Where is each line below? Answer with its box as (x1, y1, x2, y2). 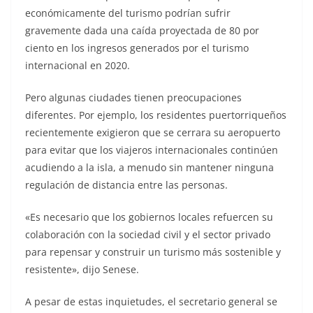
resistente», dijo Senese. (25, 262, 139, 276)
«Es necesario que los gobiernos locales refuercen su (25, 210, 273, 224)
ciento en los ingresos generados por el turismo (25, 41, 249, 54)
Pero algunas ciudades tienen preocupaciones (25, 90, 242, 104)
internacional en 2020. (25, 58, 130, 72)
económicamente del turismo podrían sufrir (25, 6, 231, 20)
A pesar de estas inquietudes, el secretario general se (25, 294, 277, 308)
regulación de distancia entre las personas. (25, 177, 228, 191)
